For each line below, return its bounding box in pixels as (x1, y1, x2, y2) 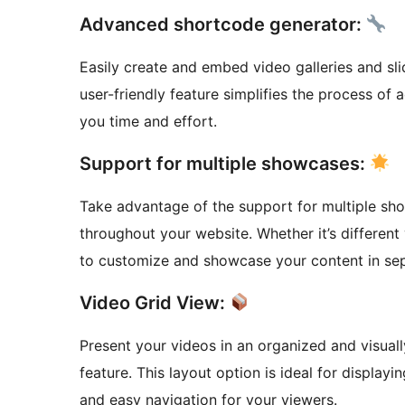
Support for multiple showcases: (80, 153, 370, 175)
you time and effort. (80, 112, 217, 131)
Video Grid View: (80, 292, 230, 315)
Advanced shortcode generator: (80, 14, 366, 36)
